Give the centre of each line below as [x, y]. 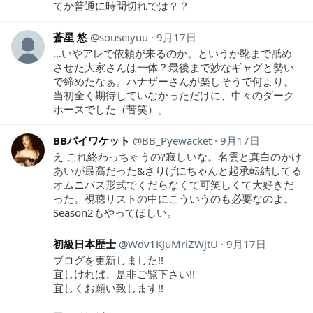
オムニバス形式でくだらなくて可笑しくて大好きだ [174, 184]
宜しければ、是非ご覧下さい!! [124, 274]
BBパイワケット [92, 140]
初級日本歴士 [85, 243]
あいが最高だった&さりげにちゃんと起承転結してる [177, 170]
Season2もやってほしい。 [115, 212]
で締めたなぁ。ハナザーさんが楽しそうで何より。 [174, 81]
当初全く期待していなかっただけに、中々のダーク [174, 95]
